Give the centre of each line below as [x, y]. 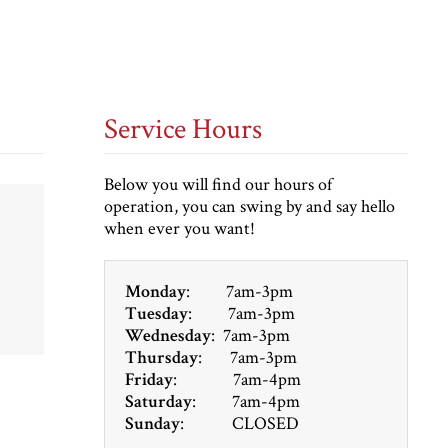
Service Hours [182, 128]
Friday [148, 379]
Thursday [161, 357]
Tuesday [156, 313]
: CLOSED [239, 423]
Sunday [152, 423]
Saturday [158, 401]
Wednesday [167, 335]
